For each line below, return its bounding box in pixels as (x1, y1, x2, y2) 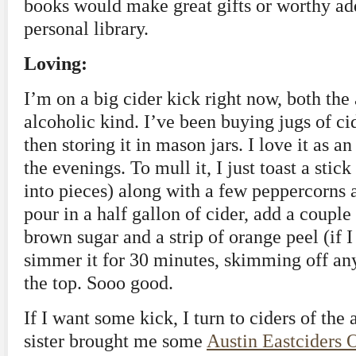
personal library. (24, 18, 149, 39)
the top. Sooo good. (24, 273, 173, 293)
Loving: (24, 53, 87, 74)
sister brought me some (24, 331, 207, 351)
